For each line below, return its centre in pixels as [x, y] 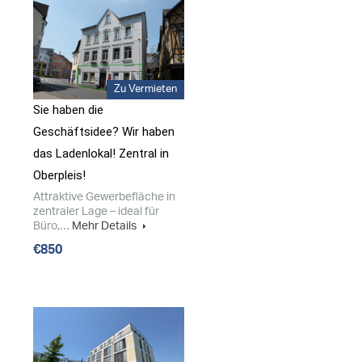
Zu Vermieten [145, 90]
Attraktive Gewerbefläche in [104, 197]
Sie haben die [68, 110]
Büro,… [53, 226]
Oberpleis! [59, 176]
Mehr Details [105, 226]
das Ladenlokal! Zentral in [101, 154]
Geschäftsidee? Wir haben [104, 132]
